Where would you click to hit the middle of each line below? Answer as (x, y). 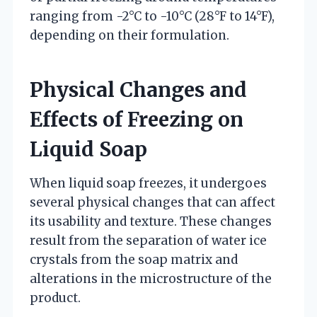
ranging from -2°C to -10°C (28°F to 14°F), (152, 16)
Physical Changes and (138, 90)
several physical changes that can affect (152, 202)
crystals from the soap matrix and (134, 259)
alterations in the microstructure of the (151, 278)
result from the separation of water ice (148, 240)
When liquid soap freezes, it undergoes (148, 183)
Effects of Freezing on (137, 119)
